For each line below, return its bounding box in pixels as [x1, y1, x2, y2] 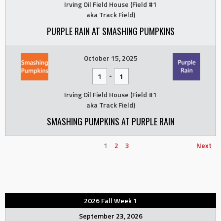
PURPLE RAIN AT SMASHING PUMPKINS [46, 25, 175, 38]
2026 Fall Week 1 [84, 195, 137, 206]
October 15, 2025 [83, 53, 138, 64]
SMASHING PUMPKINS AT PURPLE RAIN [46, 115, 175, 128]
